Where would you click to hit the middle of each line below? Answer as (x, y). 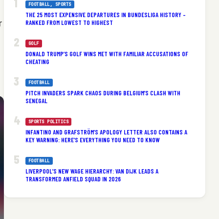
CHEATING (37, 61)
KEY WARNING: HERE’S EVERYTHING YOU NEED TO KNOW (92, 140)
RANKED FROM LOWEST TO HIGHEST (69, 22)
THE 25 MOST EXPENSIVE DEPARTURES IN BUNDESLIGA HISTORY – (105, 14)
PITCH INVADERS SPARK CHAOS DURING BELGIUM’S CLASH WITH (103, 93)
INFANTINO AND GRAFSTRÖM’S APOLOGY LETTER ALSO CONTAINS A (106, 132)
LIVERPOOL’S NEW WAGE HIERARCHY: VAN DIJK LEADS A (92, 171)
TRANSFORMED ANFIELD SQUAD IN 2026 (73, 179)
